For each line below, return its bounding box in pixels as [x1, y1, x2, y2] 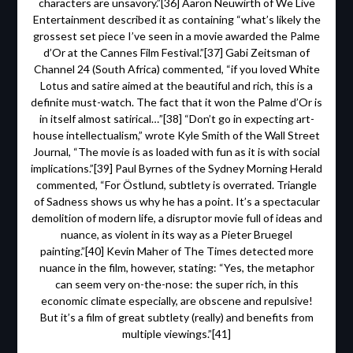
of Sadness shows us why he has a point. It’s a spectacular [33, 195, 320, 209]
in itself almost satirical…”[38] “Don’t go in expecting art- [39, 112, 314, 126]
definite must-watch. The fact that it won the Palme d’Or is [31, 95, 322, 110]
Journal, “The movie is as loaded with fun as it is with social [33, 145, 320, 159]
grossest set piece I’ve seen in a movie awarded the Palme [33, 29, 320, 43]
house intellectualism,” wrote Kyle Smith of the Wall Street [33, 128, 320, 143]
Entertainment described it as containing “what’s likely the [32, 13, 321, 27]
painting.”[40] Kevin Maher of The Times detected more [39, 244, 314, 258]
